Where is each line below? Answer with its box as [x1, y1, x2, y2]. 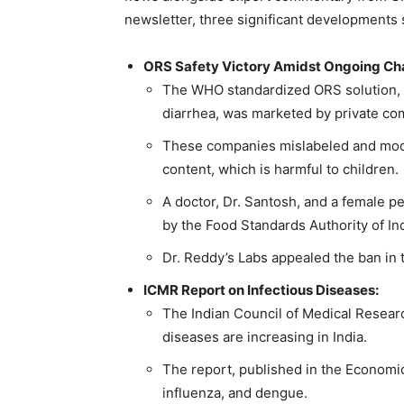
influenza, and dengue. [162, 383, 308, 401]
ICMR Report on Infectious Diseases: [143, 280, 379, 298]
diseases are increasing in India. [162, 327, 367, 345]
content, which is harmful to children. [162, 160, 399, 178]
